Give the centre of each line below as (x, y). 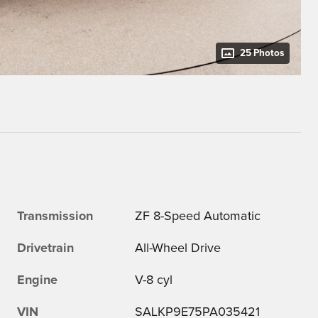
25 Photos (262, 53)
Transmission (55, 216)
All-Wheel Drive (179, 248)
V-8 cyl (154, 280)
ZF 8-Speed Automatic (198, 216)
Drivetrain (45, 248)
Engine (37, 280)
